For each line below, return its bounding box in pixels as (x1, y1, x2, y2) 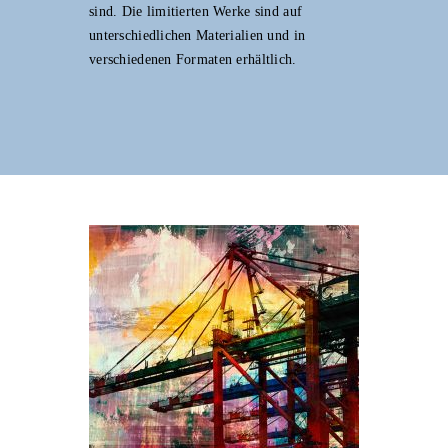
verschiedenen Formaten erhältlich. (89, 51, 297, 67)
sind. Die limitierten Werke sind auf (89, 3, 303, 19)
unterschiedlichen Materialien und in (89, 27, 306, 43)
